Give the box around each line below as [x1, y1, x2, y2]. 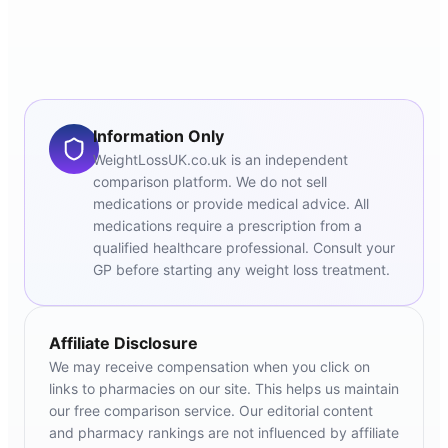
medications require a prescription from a [92, 217, 362, 235]
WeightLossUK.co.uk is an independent [92, 151, 348, 169]
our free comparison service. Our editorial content [49, 402, 373, 420]
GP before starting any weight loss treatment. [92, 261, 390, 279]
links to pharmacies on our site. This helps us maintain [49, 380, 399, 398]
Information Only [92, 126, 224, 147]
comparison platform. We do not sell [92, 173, 327, 191]
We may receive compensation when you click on [49, 358, 370, 376]
